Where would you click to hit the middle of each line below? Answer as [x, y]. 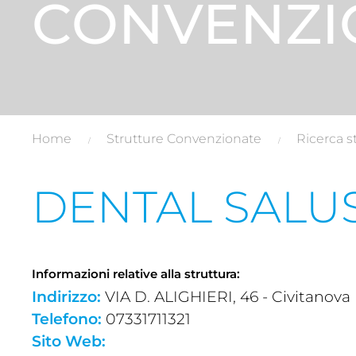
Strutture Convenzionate [184, 138]
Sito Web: [69, 341]
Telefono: [67, 319]
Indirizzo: [66, 296]
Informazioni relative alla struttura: [136, 273]
